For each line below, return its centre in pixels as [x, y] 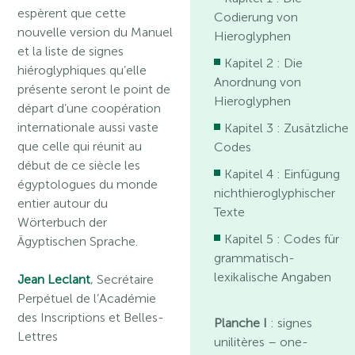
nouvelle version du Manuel [95, 32]
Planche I [241, 323]
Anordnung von [258, 82]
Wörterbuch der [63, 222]
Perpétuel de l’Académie [87, 298]
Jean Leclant [54, 279]
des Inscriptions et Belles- [91, 317]
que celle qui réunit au [80, 146]
